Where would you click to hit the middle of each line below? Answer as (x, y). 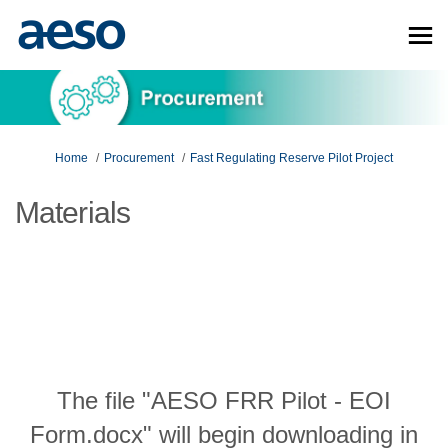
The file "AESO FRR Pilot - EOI (224, 400)
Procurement (139, 157)
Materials (72, 212)
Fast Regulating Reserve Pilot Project (291, 157)
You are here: (50, 156)
